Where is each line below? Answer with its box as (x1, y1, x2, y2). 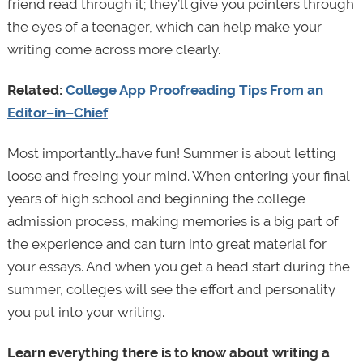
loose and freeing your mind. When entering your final (6, 168, 349, 185)
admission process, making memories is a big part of (6, 213, 339, 230)
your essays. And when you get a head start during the (6, 258, 350, 275)
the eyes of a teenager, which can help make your (6, 18, 322, 35)
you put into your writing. (6, 304, 164, 321)
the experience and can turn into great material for (6, 236, 327, 253)
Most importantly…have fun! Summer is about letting (6, 145, 336, 162)
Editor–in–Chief (6, 104, 108, 121)
